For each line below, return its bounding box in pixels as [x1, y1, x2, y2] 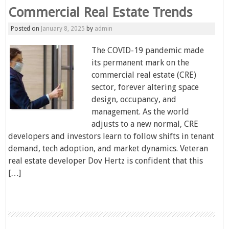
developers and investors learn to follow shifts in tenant [8, 131, 215, 141]
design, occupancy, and [91, 95, 177, 104]
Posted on [11, 25, 41, 32]
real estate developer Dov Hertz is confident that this [8, 156, 203, 166]
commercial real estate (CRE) [91, 70, 197, 80]
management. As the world [91, 107, 190, 117]
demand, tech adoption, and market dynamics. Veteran [8, 144, 209, 153]
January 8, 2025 [41, 25, 85, 32]
